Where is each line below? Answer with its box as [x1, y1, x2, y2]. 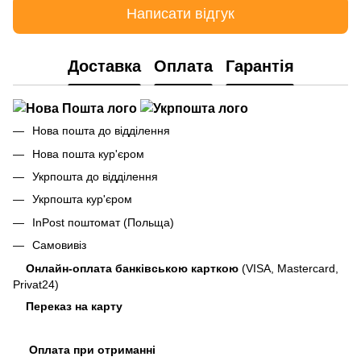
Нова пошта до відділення [32, 124, 170, 138]
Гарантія [225, 56, 294, 75]
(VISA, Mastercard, [239, 261, 338, 275]
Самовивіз [32, 239, 89, 252]
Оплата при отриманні [29, 342, 156, 356]
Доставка [67, 56, 141, 75]
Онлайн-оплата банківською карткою [26, 261, 239, 275]
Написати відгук [127, 6, 234, 23]
